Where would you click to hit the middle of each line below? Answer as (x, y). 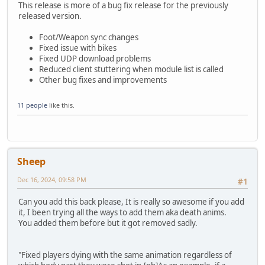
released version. (50, 16)
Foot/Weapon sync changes (89, 37)
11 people (32, 105)
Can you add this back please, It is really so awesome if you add (131, 202)
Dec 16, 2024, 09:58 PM (52, 180)
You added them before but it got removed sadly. (108, 223)
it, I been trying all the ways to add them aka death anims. (122, 213)
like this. (61, 105)
